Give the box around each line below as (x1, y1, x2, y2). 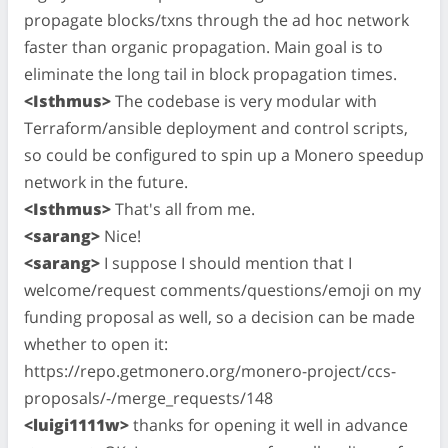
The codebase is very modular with (111, 89, 377, 112)
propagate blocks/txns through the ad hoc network (24, 8, 409, 31)
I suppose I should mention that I (100, 251, 352, 274)
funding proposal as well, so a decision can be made (24, 305, 415, 328)
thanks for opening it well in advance (129, 413, 408, 436)
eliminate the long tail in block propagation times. (24, 62, 397, 85)
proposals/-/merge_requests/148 (24, 386, 273, 409)
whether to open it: (24, 332, 168, 355)
